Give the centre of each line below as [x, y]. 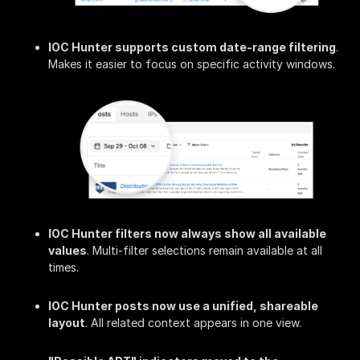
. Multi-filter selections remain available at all [205, 251]
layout [67, 323]
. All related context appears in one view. [193, 323]
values [67, 251]
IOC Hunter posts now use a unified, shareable [183, 306]
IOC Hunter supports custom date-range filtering [192, 47]
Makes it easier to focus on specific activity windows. [192, 63]
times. [63, 268]
